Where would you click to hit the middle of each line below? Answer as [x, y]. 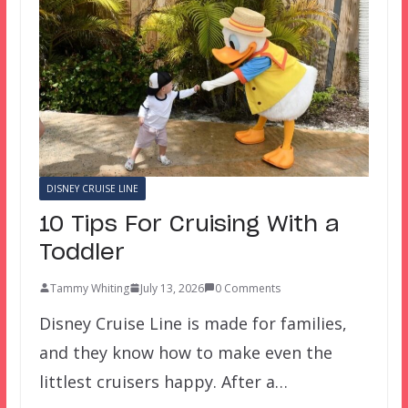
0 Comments [247, 288]
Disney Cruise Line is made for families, [193, 323]
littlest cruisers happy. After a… [163, 381]
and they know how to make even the [185, 352]
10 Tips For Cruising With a [189, 224]
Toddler [82, 253]
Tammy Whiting [89, 288]
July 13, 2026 [172, 288]
